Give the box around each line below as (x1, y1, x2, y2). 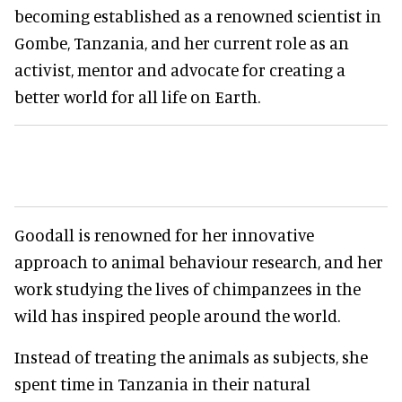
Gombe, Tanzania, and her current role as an (14, 31, 349, 53)
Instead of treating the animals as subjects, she (14, 345, 368, 367)
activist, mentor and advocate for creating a (14, 58, 345, 80)
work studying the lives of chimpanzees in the (14, 277, 361, 299)
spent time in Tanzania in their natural (14, 372, 310, 394)
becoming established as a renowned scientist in (14, 4, 381, 26)
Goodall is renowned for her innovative (14, 223, 314, 245)
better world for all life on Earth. (14, 85, 260, 107)
